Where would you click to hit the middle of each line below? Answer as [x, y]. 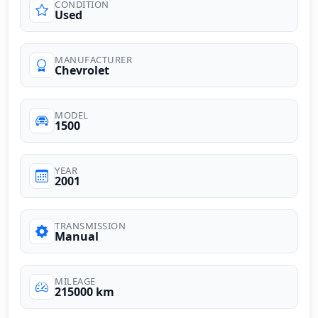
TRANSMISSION [90, 225]
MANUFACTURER [93, 59]
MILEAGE [75, 281]
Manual [77, 236]
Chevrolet [82, 70]
